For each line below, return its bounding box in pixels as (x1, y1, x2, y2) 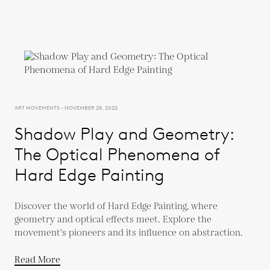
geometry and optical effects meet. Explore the (14, 213, 212, 226)
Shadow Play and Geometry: (14, 123, 234, 144)
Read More (14, 253, 60, 266)
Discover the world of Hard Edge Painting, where (14, 199, 218, 213)
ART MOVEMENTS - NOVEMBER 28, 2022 (14, 104, 118, 111)
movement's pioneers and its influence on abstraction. (14, 226, 243, 239)
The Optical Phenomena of (14, 143, 220, 165)
